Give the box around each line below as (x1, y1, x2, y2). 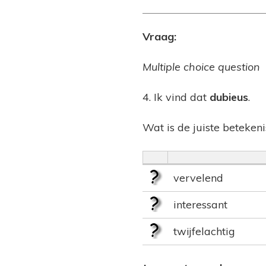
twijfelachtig (173, 224, 235, 239)
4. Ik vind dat (142, 90, 210, 104)
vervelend (173, 171, 223, 185)
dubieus (210, 90, 248, 104)
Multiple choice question (142, 60, 260, 74)
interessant (173, 198, 227, 212)
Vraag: (142, 30, 176, 44)
